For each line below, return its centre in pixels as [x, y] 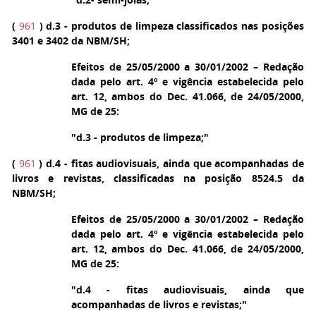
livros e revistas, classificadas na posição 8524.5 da [158, 178]
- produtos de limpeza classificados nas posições [183, 26]
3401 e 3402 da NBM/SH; [71, 41]
